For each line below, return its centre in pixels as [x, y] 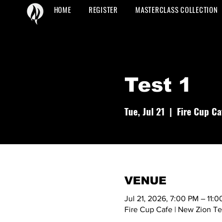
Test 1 [158, 85]
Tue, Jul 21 [144, 111]
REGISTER [103, 9]
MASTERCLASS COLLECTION [177, 9]
